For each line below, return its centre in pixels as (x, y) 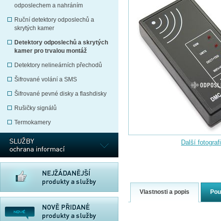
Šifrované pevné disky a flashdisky (60, 93)
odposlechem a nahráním (49, 5)
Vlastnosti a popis (165, 192)
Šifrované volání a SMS (46, 79)
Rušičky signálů (36, 108)
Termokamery (33, 122)
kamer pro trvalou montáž (51, 51)
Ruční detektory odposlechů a (54, 19)
